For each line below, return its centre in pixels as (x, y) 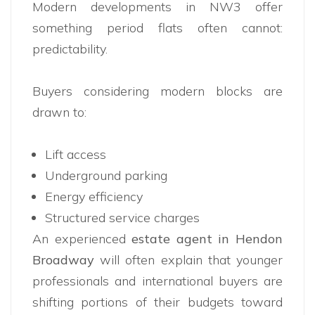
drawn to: (59, 112)
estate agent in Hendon (207, 239)
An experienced (82, 239)
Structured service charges (122, 218)
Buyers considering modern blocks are (157, 91)
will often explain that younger (188, 260)
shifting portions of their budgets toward (157, 302)
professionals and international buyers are (157, 281)
